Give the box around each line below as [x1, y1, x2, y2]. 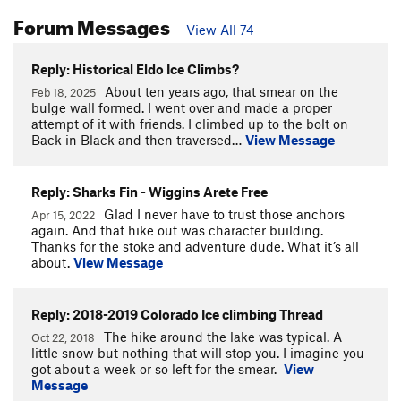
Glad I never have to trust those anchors [104, 205, 345, 222]
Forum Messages [13, 7, 174, 39]
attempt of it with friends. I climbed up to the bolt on [31, 115, 348, 132]
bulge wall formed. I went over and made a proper [31, 98, 332, 115]
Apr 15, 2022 [31, 207, 98, 222]
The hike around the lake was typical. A [104, 328, 342, 345]
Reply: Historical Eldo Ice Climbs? [31, 60, 239, 77]
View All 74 [186, 21, 254, 38]
